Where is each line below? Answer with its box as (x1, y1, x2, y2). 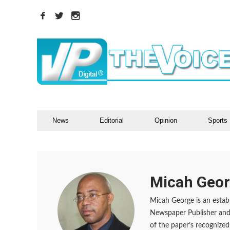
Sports (208, 117, 227, 124)
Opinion (155, 117, 177, 124)
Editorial (100, 117, 124, 124)
